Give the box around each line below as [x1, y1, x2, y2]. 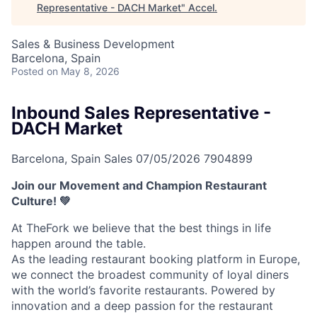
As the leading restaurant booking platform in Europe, [11, 251, 300, 266]
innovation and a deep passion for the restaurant [11, 298, 273, 313]
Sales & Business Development [11, 37, 175, 51]
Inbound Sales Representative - [11, 103, 271, 123]
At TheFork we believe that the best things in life [11, 220, 271, 235]
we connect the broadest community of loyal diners [11, 267, 289, 282]
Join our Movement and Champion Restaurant [11, 178, 267, 192]
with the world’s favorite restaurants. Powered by [11, 282, 275, 297]
